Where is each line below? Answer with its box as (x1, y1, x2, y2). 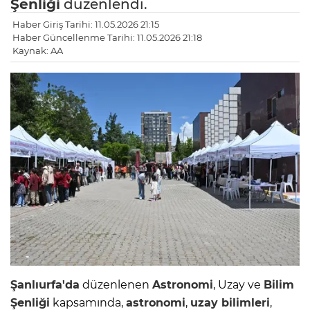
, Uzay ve (213, 278, 264, 292)
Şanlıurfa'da (10, 278, 80, 292)
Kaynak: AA (12, 45, 63, 57)
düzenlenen (80, 278, 152, 292)
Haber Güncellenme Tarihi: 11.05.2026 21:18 (12, 32, 202, 44)
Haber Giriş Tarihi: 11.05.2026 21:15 (12, 19, 159, 30)
